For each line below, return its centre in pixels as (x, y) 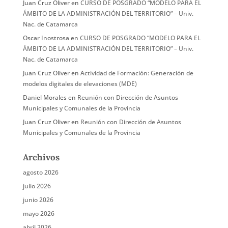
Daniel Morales (45, 97)
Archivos (41, 157)
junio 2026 (38, 200)
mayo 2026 (38, 213)
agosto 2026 (40, 172)
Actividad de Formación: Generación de (137, 73)
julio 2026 (37, 186)
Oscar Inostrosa (46, 38)
